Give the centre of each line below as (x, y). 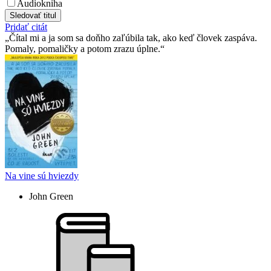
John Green (51, 196)
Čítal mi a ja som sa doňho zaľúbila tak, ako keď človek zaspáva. (133, 38)
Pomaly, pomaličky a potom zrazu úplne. (83, 48)
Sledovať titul (33, 15)
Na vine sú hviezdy (42, 175)
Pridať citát (26, 27)
